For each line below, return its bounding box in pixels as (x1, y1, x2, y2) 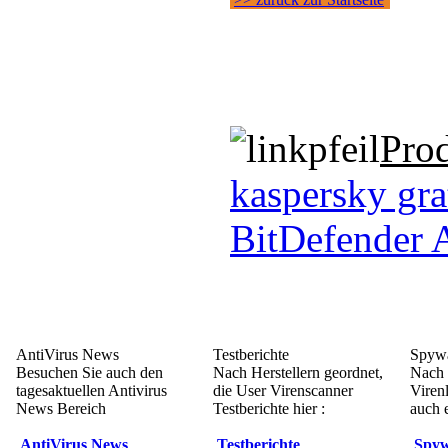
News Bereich (16, 400, 106, 417)
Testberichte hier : (213, 400, 325, 417)
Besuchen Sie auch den (16, 364, 163, 381)
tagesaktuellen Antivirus (16, 382, 167, 399)
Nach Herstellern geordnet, (213, 364, 383, 381)
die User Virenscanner (213, 382, 353, 399)
